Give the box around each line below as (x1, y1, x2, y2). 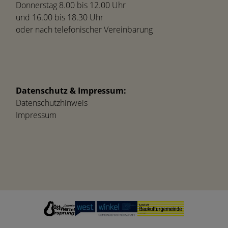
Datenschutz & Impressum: (16, 85, 126, 97)
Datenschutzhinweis (16, 97, 88, 109)
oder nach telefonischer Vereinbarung (16, 24, 153, 36)
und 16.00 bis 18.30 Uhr (16, 12, 103, 23)
